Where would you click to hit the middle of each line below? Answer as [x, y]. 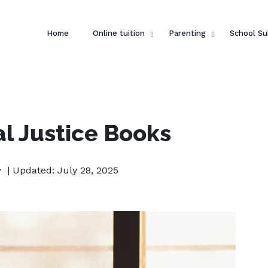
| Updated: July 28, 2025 [63, 170]
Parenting [187, 33]
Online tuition [119, 33]
